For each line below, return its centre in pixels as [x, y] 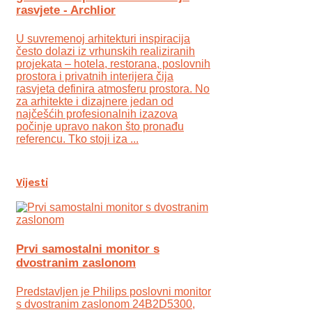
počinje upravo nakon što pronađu [100, 127]
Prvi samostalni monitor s [88, 249]
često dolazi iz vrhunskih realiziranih [106, 52]
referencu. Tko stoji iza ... [77, 139]
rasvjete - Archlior [66, 10]
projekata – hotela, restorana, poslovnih [113, 64]
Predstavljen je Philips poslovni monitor [114, 292]
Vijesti [32, 184]
